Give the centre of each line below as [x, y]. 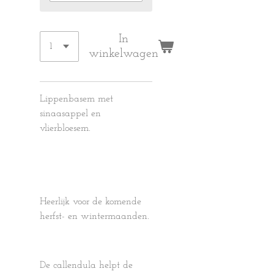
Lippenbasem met [76, 99]
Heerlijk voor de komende [91, 202]
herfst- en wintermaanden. [94, 217]
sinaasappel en [70, 114]
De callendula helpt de [86, 265]
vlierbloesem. [65, 128]
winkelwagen [124, 54]
